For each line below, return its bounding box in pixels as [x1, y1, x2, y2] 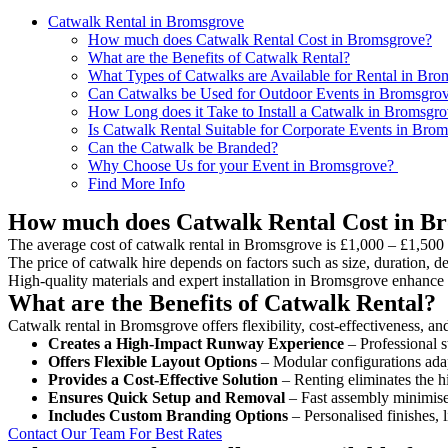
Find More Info [88, 174, 185, 192]
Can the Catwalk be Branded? [88, 138, 278, 156]
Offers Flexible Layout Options [48, 352, 257, 370]
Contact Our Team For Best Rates [8, 424, 222, 442]
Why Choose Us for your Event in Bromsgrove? [88, 156, 398, 174]
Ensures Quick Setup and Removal [48, 388, 285, 406]
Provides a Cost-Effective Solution [48, 370, 278, 388]
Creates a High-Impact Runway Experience [48, 334, 344, 352]
